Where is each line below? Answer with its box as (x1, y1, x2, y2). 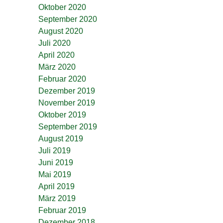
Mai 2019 (38, 170, 71, 179)
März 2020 (38, 63, 76, 71)
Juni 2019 (38, 158, 73, 167)
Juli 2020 (38, 39, 71, 47)
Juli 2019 (38, 146, 71, 155)
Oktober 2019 (38, 111, 86, 119)
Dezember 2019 (38, 87, 95, 95)
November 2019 (38, 99, 95, 107)
